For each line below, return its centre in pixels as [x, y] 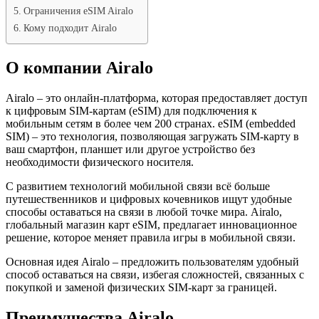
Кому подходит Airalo [70, 27]
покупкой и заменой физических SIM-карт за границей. [141, 287]
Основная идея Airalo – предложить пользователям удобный [152, 261]
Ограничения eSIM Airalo [78, 10]
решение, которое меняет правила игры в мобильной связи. [151, 237]
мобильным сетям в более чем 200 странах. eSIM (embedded [151, 123]
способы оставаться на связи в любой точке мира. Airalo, [144, 211]
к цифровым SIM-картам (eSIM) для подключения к [131, 110]
